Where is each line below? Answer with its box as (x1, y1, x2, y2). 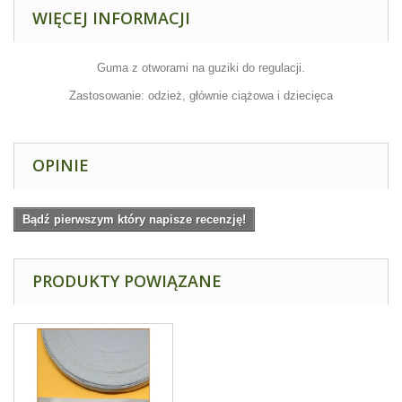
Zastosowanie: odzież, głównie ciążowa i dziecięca (69, 89, 333, 103)
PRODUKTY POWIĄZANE (32, 270, 222, 293)
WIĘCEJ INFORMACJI (32, 7, 190, 30)
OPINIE (32, 154, 89, 177)
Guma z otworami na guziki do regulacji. (97, 61, 305, 75)
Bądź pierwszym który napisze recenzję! (22, 213, 246, 227)
